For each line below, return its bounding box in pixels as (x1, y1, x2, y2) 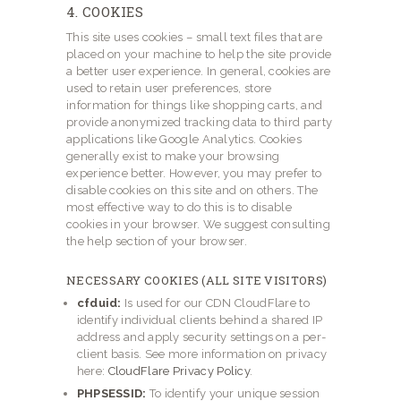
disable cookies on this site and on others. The (66, 183, 319, 197)
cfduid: (76, 295, 122, 310)
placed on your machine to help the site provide (66, 47, 332, 61)
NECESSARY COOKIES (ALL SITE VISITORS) (66, 271, 328, 288)
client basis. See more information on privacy (76, 346, 328, 361)
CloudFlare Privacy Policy (107, 363, 251, 378)
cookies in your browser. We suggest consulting (66, 217, 330, 231)
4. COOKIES (66, 2, 143, 21)
